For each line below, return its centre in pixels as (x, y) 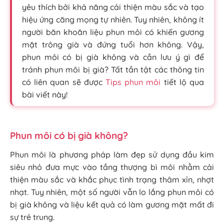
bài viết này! (45, 94)
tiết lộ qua (182, 82)
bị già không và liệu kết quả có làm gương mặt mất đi (112, 204)
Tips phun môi (133, 82)
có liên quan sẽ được (64, 82)
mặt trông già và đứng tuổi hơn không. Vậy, (113, 44)
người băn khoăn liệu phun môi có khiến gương (113, 32)
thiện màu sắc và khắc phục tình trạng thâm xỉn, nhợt (112, 179)
